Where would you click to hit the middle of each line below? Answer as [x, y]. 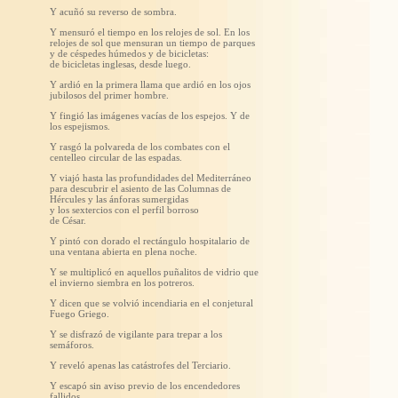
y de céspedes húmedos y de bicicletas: [129, 53]
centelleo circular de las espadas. [116, 157]
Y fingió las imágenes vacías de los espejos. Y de [150, 115]
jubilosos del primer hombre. [109, 95]
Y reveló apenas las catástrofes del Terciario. [140, 365]
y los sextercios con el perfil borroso [124, 210]
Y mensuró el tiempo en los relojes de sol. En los [150, 32]
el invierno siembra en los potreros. [122, 283]
